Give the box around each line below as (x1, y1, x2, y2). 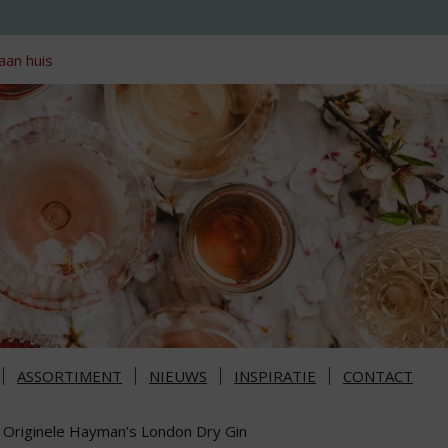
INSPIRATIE (234, 366, 316, 387)
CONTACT (343, 366, 413, 387)
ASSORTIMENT (17, 366, 122, 387)
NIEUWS (149, 366, 207, 387)
